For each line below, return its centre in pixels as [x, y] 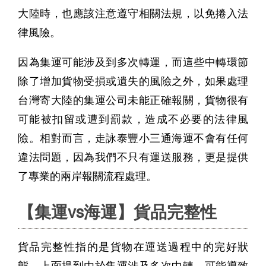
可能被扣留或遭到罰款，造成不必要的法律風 [133, 119]
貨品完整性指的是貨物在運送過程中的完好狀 [133, 247]
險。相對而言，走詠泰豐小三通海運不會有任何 [133, 138]
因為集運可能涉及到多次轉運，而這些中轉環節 [133, 62]
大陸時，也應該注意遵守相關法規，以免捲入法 [133, 14]
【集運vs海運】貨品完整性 [117, 212]
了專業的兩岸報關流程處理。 [87, 176]
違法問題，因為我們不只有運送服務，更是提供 [133, 157]
